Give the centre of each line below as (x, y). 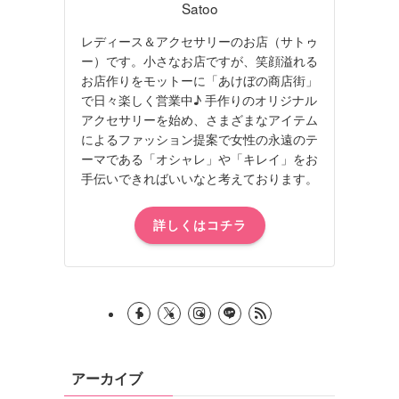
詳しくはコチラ (199, 225)
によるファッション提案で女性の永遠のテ (199, 138)
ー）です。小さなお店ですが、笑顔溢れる (199, 60)
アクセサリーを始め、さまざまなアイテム (199, 119)
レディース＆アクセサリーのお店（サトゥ (199, 41)
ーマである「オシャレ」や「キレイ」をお (199, 158)
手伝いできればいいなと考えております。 (199, 178)
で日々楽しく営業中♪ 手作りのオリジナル (199, 99)
